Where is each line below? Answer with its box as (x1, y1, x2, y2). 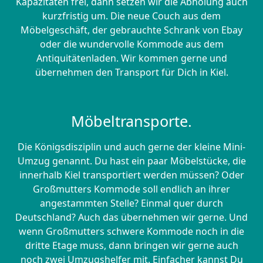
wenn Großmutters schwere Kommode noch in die (19, 225, 244, 238)
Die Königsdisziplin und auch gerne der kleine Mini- (18, 140, 245, 154)
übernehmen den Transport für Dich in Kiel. (35, 66, 228, 79)
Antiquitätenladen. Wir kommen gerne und (36, 52, 227, 65)
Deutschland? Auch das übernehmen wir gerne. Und (15, 211, 248, 224)
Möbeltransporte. (71, 111, 192, 131)
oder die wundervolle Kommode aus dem (39, 38, 224, 51)
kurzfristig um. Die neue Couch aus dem (42, 9, 221, 23)
